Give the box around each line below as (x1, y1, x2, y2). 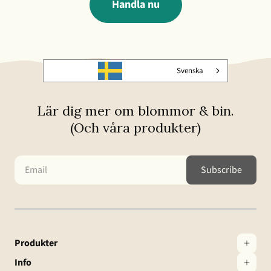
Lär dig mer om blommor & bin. (37, 102, 234, 120)
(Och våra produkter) (70, 119, 201, 137)
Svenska (177, 65, 203, 77)
